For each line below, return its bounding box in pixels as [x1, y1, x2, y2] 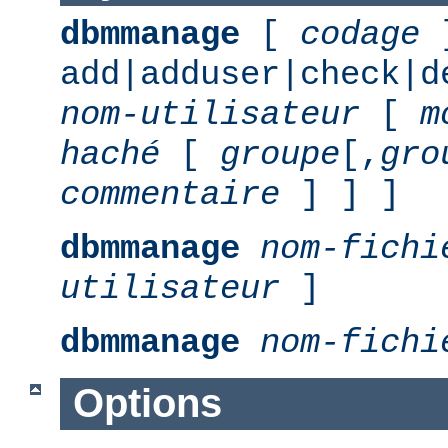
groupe [220, 135, 340, 174]
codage [300, 15, 420, 54]
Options [72, 381, 222, 426]
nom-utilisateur [60, 95, 360, 134]
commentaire [60, 175, 280, 214]
